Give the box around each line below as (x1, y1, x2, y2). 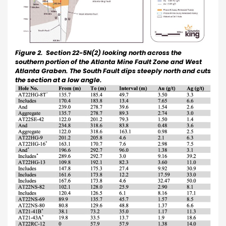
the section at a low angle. (15, 75, 102, 84)
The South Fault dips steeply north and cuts (70, 66, 211, 75)
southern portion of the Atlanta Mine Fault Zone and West (15, 57, 202, 66)
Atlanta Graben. (15, 66, 68, 75)
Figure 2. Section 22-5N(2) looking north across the (15, 48, 182, 57)
